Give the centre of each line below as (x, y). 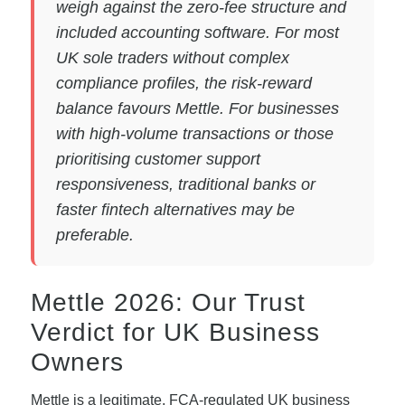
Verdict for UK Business (175, 332)
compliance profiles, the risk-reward (184, 83)
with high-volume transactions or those (194, 133)
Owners (77, 362)
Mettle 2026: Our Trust (168, 302)
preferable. (94, 235)
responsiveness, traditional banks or (185, 184)
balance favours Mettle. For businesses (197, 108)
